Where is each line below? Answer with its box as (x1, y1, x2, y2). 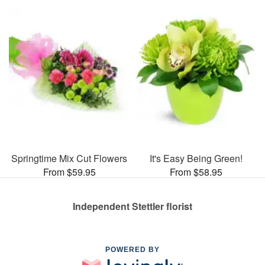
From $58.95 (169, 164, 222, 179)
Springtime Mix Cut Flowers (11, 151, 127, 165)
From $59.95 (43, 164, 96, 179)
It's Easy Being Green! (149, 151, 243, 165)
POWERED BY (105, 245, 160, 254)
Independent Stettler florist (73, 199, 192, 213)
